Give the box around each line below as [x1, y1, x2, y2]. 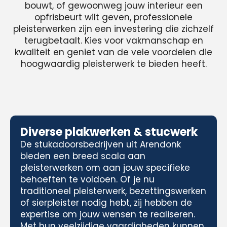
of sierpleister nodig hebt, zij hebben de [20, 197, 192, 209]
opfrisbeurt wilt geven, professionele [34, 11, 193, 23]
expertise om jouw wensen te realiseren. [20, 208, 195, 220]
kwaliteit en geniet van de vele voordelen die [15, 46, 212, 58]
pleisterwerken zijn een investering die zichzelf [13, 23, 214, 35]
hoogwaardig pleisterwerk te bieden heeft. [20, 58, 207, 70]
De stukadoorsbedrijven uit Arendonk [20, 138, 181, 150]
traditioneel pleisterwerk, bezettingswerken [20, 185, 206, 197]
